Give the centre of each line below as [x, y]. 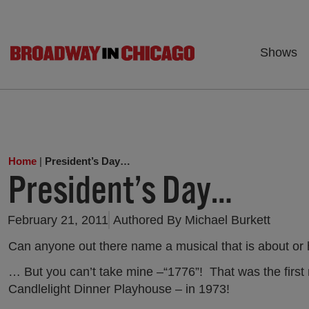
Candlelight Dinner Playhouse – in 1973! [119, 289]
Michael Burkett [226, 220]
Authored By [147, 220]
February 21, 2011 [58, 220]
